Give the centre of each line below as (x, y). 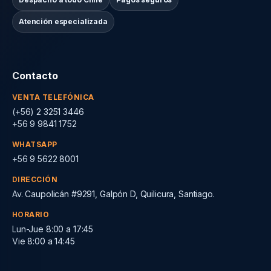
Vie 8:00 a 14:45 (44, 241)
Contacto (35, 75)
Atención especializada (63, 21)
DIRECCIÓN (35, 179)
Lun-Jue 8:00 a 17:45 (53, 229)
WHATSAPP (35, 144)
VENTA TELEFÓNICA (53, 97)
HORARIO (31, 214)
